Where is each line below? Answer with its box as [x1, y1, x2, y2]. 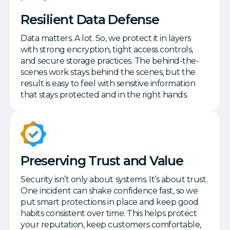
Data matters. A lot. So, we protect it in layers [21, 33, 191, 44]
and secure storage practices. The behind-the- [21, 56, 199, 66]
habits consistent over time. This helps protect [21, 208, 197, 219]
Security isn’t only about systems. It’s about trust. [21, 175, 208, 185]
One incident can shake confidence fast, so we [21, 186, 198, 196]
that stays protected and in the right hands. [21, 90, 188, 100]
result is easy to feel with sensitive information [21, 79, 196, 89]
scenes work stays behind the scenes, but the [21, 67, 196, 78]
